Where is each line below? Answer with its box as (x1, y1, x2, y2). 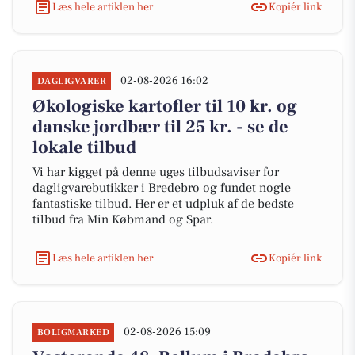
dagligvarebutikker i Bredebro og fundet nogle (32, 180, 291, 196)
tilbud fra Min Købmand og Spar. (32, 212, 213, 227)
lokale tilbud (32, 136, 136, 158)
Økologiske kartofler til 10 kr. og (32, 95, 297, 117)
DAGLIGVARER (37, 75, 107, 87)
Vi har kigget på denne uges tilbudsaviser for (32, 164, 279, 180)
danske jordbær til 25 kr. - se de (32, 116, 288, 138)
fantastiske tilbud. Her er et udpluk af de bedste (32, 196, 294, 212)
